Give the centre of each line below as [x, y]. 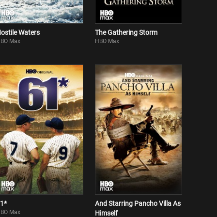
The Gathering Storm [126, 32]
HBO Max [107, 41]
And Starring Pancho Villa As [138, 203]
